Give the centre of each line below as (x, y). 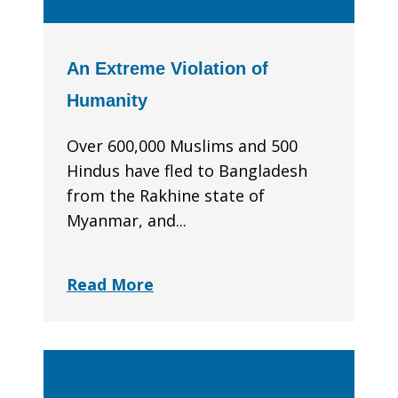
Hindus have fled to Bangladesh (187, 171)
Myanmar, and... (127, 221)
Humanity (107, 101)
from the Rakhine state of (166, 196)
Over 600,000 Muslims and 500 (182, 146)
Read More (110, 285)
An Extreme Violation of (167, 69)
